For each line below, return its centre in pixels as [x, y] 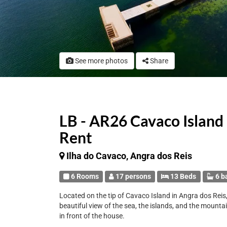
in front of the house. [92, 216]
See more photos [101, 61]
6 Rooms [84, 176]
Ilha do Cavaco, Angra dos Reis [129, 156]
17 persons [133, 176]
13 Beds [183, 176]
